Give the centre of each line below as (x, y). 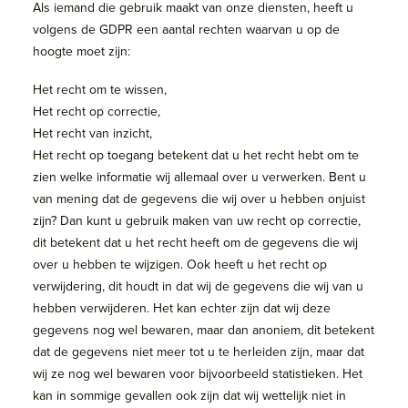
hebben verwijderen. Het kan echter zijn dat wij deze (182, 308)
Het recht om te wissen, (100, 89)
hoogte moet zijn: (82, 51)
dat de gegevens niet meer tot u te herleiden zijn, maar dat (199, 352)
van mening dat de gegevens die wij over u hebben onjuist (199, 199)
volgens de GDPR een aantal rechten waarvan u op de (186, 29)
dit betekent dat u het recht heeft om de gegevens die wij (195, 242)
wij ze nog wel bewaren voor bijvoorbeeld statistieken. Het (198, 373)
